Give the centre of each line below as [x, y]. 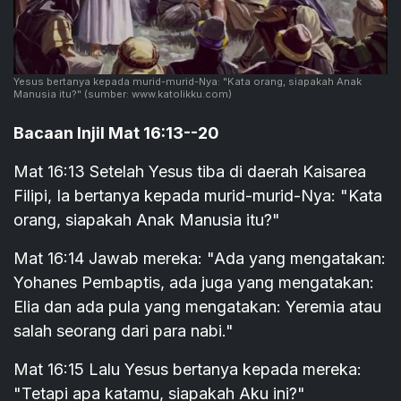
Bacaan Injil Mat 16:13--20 [116, 133]
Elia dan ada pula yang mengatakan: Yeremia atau [197, 307]
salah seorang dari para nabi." [124, 331]
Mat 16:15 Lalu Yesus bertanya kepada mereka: [188, 370]
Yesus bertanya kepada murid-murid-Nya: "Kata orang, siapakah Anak [188, 82]
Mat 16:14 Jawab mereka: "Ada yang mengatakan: [200, 259]
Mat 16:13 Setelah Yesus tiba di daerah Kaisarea [190, 172]
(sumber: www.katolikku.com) [157, 94]
